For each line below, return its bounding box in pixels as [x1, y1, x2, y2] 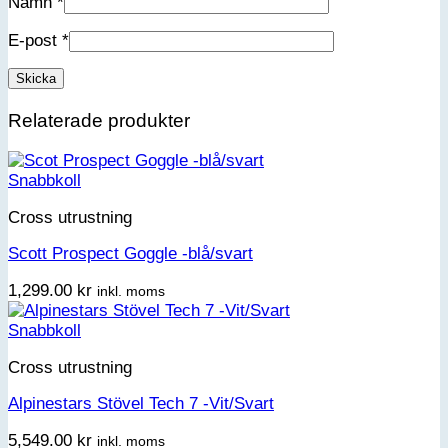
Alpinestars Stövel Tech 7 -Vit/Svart [8, 394, 274, 414]
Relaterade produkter [8, 108, 190, 131]
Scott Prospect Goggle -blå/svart [8, 244, 253, 264]
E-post [8, 30, 62, 50]
